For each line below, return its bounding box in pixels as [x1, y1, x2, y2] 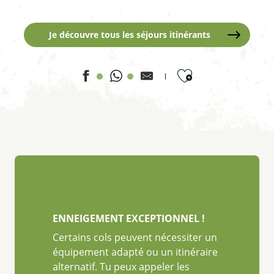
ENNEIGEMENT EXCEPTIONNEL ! [53, 211, 205, 225]
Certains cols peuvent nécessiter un [53, 230, 217, 244]
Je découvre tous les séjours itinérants [49, 28, 210, 40]
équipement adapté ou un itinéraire [53, 245, 218, 259]
